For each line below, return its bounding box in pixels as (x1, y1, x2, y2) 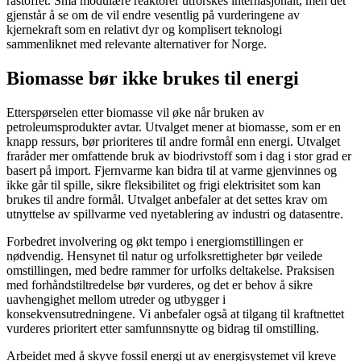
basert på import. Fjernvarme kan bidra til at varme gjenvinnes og (6, 164, 337, 178)
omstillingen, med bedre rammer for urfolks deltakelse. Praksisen (6, 263, 334, 278)
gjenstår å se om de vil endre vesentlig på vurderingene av (6, 8, 300, 23)
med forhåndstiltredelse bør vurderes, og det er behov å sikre (6, 278, 313, 293)
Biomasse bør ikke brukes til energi (6, 68, 299, 89)
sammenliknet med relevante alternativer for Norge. (6, 37, 267, 52)
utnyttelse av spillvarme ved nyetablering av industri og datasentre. (6, 207, 343, 222)
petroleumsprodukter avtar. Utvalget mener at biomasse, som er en (6, 120, 341, 135)
